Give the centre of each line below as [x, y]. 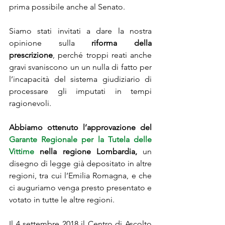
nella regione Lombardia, [86, 152]
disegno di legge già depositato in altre [80, 164]
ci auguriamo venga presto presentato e [80, 188]
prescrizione [31, 55]
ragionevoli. [31, 103]
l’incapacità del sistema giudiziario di [80, 79]
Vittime [22, 152]
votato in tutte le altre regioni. [62, 200]
